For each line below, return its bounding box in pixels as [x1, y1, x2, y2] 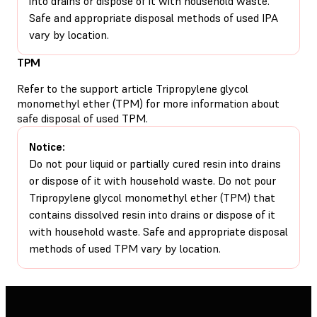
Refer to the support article [17, 81, 156, 96]
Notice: [29, 139, 65, 154]
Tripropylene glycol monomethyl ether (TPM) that [29, 190, 275, 204]
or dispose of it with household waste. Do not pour [29, 173, 276, 188]
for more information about [143, 96, 279, 110]
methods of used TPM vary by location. [29, 241, 221, 255]
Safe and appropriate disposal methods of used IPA [29, 10, 278, 25]
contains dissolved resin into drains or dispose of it [29, 207, 275, 221]
